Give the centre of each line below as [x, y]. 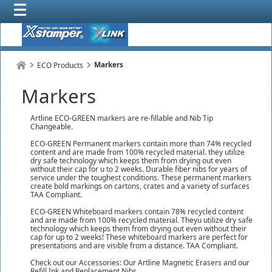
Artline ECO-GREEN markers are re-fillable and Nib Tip [122, 118]
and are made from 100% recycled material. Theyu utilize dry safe [141, 220]
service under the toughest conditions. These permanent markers [141, 178]
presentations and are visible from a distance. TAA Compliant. [134, 246]
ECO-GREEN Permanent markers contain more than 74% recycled [141, 144]
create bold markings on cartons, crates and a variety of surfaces [140, 186]
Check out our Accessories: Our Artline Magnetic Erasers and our [140, 263]
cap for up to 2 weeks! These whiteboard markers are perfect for [139, 237]
